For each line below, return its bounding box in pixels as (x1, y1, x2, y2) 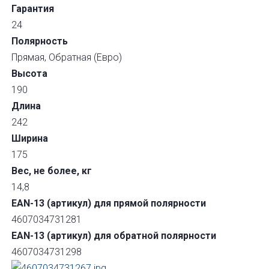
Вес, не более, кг (11, 165, 92, 177)
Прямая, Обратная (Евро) (11, 52, 122, 63)
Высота (11, 68, 48, 79)
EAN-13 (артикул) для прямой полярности (11, 198, 207, 209)
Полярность (11, 35, 68, 47)
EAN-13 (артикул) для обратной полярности (11, 230, 217, 241)
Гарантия (11, 3, 55, 14)
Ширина (11, 133, 49, 144)
